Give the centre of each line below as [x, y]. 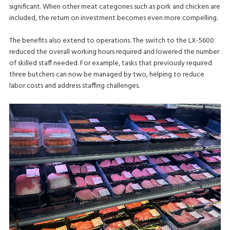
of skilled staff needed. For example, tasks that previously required [110, 63]
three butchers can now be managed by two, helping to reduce [107, 74]
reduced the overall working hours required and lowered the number [114, 52]
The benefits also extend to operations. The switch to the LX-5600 [111, 41]
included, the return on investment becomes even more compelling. [113, 18]
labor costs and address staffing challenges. [74, 86]
